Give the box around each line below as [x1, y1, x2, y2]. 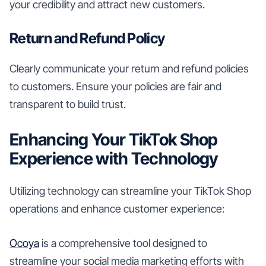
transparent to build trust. [9, 97, 126, 110]
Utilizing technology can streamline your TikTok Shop [9, 184, 251, 197]
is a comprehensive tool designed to [39, 236, 207, 249]
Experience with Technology [9, 148, 218, 169]
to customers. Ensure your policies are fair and [9, 80, 221, 93]
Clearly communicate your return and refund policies [9, 62, 249, 75]
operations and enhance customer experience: [9, 202, 224, 215]
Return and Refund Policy [9, 29, 165, 47]
